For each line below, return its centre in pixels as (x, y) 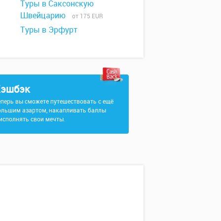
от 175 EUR (85, 16)
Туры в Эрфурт (49, 29)
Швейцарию (43, 15)
